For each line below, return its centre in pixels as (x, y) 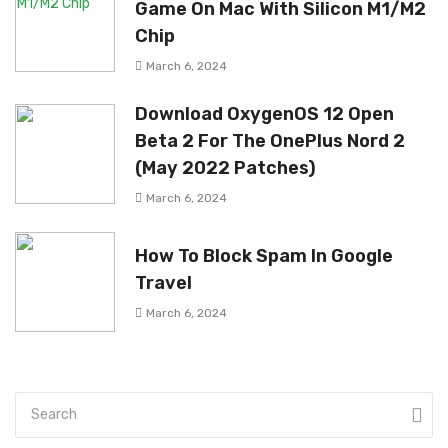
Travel (163, 283)
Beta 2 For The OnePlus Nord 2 (270, 141)
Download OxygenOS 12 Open (264, 114)
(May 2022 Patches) (225, 168)
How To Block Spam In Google (264, 256)
